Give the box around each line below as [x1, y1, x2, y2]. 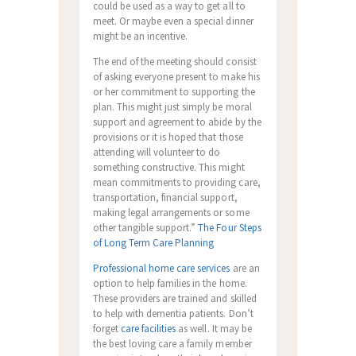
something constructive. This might [92, 160, 245, 174]
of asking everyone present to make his [92, 69, 260, 83]
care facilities [121, 321, 176, 335]
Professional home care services [92, 261, 230, 275]
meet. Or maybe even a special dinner [92, 14, 253, 28]
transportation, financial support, [92, 190, 238, 204]
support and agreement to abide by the [92, 114, 261, 129]
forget [92, 321, 122, 335]
